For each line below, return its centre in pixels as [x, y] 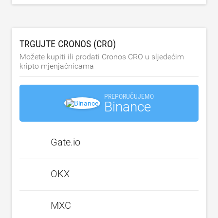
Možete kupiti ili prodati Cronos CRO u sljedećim [102, 56]
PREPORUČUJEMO [129, 96]
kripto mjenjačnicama [57, 66]
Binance [127, 107]
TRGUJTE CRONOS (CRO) [68, 44]
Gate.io [65, 142]
